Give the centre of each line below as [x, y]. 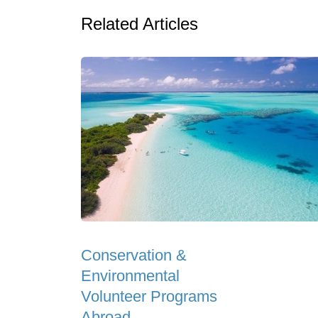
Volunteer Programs [149, 297]
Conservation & [134, 256]
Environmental [130, 276]
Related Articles [139, 24]
